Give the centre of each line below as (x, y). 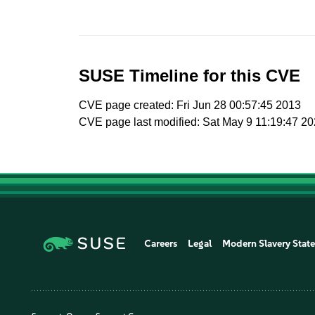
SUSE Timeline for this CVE (190, 76)
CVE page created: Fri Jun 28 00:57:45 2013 (190, 105)
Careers (161, 243)
